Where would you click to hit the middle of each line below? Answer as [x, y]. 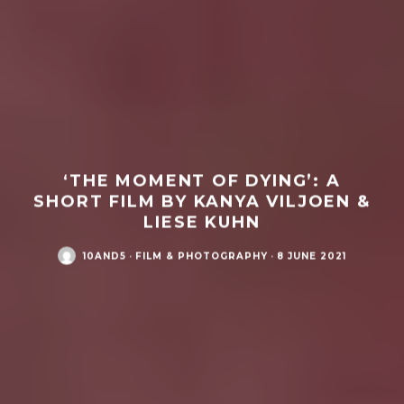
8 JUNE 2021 [312, 256]
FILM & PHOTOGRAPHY [202, 256]
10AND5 [105, 256]
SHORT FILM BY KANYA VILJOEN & [202, 202]
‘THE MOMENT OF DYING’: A [202, 181]
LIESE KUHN [202, 222]
